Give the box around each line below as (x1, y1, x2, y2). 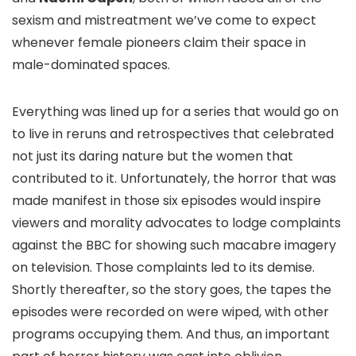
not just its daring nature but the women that (12, 147, 293, 165)
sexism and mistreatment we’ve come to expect (12, 11, 316, 29)
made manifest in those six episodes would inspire (12, 192, 321, 210)
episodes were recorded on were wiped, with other (12, 303, 329, 321)
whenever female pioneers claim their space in (12, 33, 306, 52)
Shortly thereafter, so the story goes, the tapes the (12, 281, 331, 299)
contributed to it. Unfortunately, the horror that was (12, 169, 336, 188)
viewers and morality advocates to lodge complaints (12, 214, 341, 232)
